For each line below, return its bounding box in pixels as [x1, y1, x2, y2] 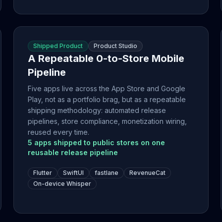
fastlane [94, 169, 118, 176]
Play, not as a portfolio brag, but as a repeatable [27, 95, 186, 104]
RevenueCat [129, 169, 166, 176]
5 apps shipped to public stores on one [27, 138, 165, 147]
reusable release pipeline [27, 148, 118, 157]
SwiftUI [62, 169, 84, 176]
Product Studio [93, 42, 137, 50]
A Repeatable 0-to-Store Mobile [27, 53, 184, 64]
